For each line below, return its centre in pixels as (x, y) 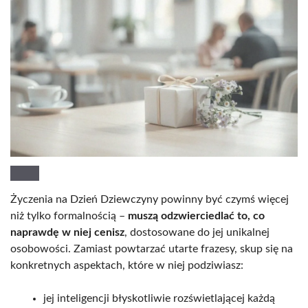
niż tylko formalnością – (69, 216)
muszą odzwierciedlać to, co (196, 216)
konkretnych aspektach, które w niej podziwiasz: (127, 266)
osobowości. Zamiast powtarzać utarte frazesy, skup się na (152, 249)
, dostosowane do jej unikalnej (197, 233)
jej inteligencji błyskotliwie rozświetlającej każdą (159, 299)
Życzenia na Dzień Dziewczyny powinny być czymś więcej (150, 200)
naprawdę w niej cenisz (67, 233)
